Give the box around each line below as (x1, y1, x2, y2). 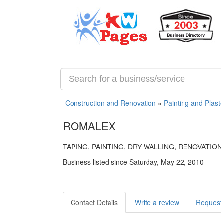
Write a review (135, 197, 179, 207)
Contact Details (71, 197, 118, 207)
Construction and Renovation (65, 98, 156, 108)
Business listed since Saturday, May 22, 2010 (63, 157, 204, 167)
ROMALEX (63, 118, 116, 133)
